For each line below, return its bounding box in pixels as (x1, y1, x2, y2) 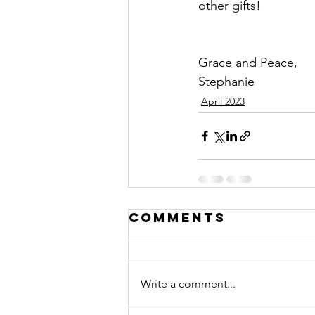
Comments (129, 210, 226, 226)
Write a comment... (141, 277, 236, 290)
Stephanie (198, 74, 255, 89)
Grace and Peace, (198, 55, 297, 70)
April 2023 (201, 95, 245, 108)
